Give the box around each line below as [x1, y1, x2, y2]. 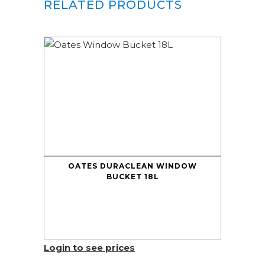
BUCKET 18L [106, 172, 159, 181]
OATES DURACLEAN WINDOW [68, 161, 197, 170]
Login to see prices [44, 242, 135, 253]
